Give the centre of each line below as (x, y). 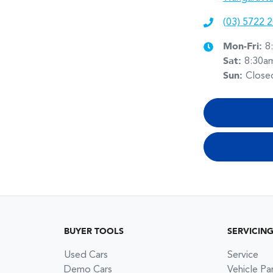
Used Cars (86, 255)
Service (243, 255)
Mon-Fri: (244, 47)
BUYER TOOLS (94, 231)
